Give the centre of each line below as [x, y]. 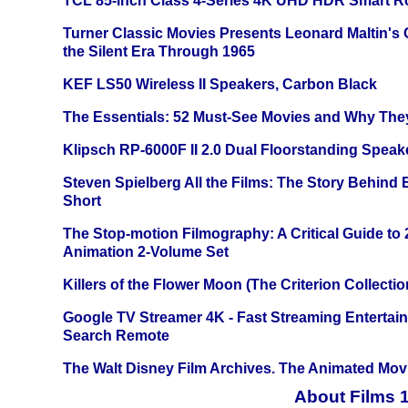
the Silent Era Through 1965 [159, 52]
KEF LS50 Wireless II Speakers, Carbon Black [220, 85]
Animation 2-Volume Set [146, 252]
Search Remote [116, 336]
